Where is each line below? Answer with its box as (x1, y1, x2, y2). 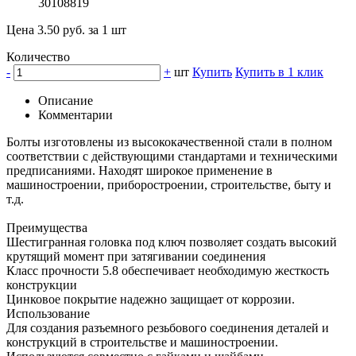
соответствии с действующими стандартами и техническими (6, 149, 338, 163)
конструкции (6, 277, 77, 292)
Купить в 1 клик (235, 64, 323, 79)
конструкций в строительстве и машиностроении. (6, 335, 278, 349)
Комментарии (38, 107, 113, 122)
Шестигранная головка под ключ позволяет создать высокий (6, 234, 337, 249)
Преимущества (6, 220, 87, 234)
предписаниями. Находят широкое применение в (6, 163, 273, 177)
